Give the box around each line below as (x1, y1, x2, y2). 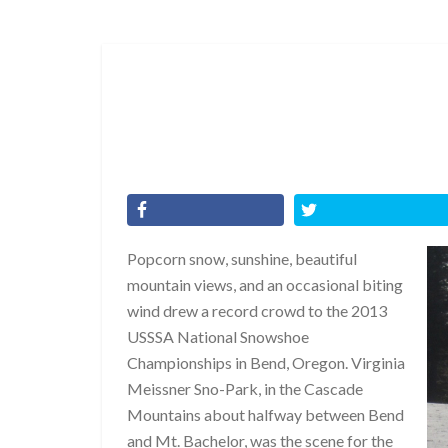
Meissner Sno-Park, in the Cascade (127, 379, 363, 398)
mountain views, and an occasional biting (127, 275, 403, 294)
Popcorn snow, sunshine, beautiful (127, 249, 357, 268)
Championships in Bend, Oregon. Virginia (127, 353, 405, 372)
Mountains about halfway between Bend (127, 405, 404, 424)
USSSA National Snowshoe (127, 327, 309, 346)
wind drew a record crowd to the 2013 (127, 301, 387, 320)
